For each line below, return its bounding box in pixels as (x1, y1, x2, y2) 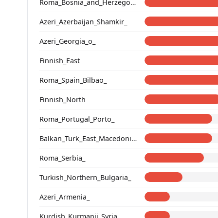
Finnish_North (39, 94, 86, 104)
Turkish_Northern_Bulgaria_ (39, 172, 131, 182)
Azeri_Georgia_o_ (39, 36, 95, 46)
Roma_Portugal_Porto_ (39, 114, 114, 124)
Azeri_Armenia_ (39, 192, 90, 201)
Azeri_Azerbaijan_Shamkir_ (39, 17, 127, 26)
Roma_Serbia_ (39, 153, 85, 163)
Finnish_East (39, 55, 80, 65)
